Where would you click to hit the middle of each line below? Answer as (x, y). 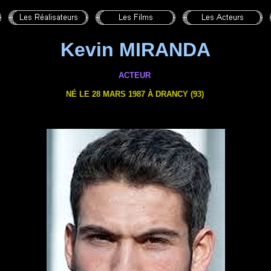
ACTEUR (135, 75)
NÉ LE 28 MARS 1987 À (110, 94)
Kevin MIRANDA (135, 50)
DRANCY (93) (179, 94)
